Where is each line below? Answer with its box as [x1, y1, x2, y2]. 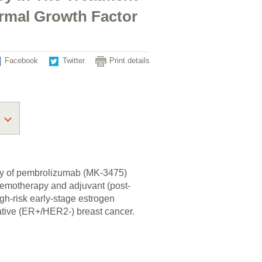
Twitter [63, 56, 85, 65]
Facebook [5, 56, 38, 65]
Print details [109, 56, 150, 65]
